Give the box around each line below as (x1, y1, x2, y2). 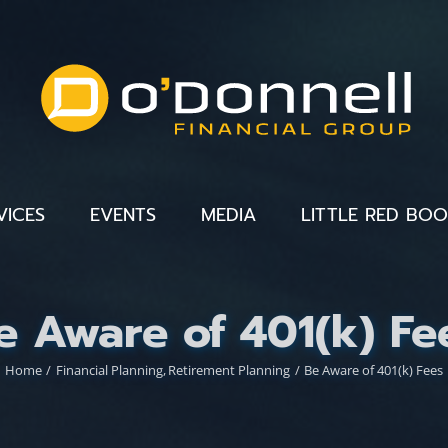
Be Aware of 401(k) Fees (304, 361, 444, 380)
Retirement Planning (168, 361, 291, 380)
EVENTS (89, 200, 156, 229)
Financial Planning (55, 361, 163, 380)
